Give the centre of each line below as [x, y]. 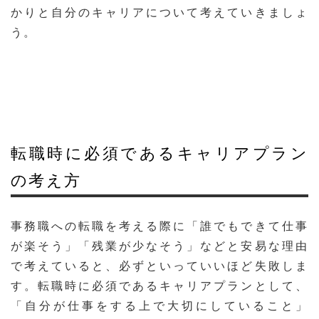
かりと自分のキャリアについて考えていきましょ [159, 13]
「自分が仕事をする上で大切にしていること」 [159, 306]
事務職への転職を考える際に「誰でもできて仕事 [159, 226]
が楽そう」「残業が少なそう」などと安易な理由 [159, 246]
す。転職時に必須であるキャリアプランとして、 [159, 286]
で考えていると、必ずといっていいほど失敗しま [159, 266]
